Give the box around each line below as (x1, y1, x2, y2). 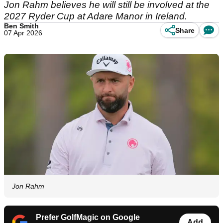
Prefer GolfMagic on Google (36, 213, 140, 222)
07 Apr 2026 (4, 29, 42, 37)
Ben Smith (4, 22, 39, 30)
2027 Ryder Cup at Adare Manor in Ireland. (4, 11, 187, 21)
